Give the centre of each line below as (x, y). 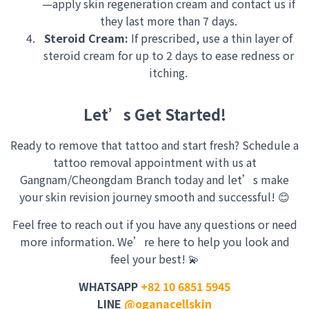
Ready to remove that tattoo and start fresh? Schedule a (154, 145)
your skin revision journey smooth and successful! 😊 (154, 197)
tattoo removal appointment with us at (154, 162)
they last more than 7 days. (168, 21)
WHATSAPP (110, 286)
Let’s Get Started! (154, 114)
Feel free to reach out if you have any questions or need (154, 224)
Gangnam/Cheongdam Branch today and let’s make (154, 179)
